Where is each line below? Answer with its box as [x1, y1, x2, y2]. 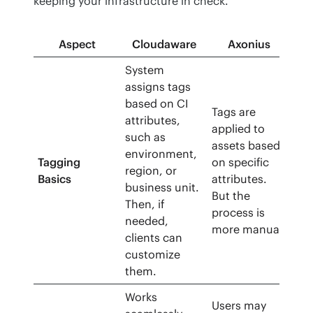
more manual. [212, 222, 286, 237]
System [125, 63, 165, 78]
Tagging [38, 155, 81, 170]
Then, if [125, 197, 166, 212]
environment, [125, 147, 198, 161]
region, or [125, 163, 177, 178]
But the [212, 189, 251, 203]
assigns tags [125, 80, 191, 94]
